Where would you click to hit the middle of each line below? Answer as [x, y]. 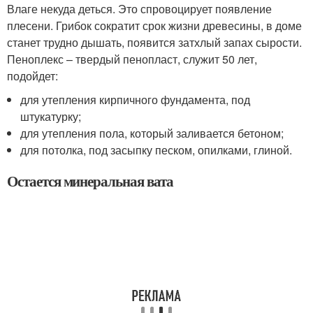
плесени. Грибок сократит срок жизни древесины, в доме [154, 25]
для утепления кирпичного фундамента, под [136, 99]
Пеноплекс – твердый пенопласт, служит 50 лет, [132, 59]
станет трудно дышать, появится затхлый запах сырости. [154, 42]
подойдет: [32, 75]
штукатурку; [51, 116]
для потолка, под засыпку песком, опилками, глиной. [156, 150]
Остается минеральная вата [90, 181]
